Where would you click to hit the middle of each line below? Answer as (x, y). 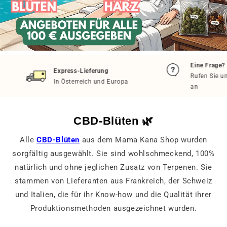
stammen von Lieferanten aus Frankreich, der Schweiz (113, 181)
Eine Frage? (198, 66)
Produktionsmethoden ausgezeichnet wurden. (113, 209)
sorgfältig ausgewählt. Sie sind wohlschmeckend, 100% (113, 154)
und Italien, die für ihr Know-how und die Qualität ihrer (113, 195)
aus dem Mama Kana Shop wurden (143, 140)
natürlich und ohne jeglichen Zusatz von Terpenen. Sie (113, 167)
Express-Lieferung (71, 71)
